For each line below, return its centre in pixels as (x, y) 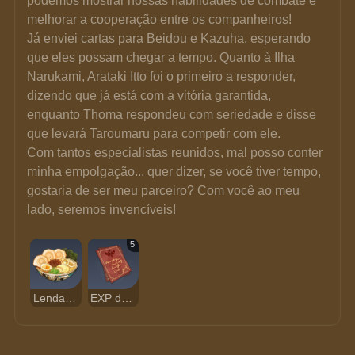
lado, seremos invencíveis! (102, 209)
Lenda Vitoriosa (70, 298)
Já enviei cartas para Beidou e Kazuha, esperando (171, 38)
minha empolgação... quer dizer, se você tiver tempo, (176, 171)
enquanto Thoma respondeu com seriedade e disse (174, 114)
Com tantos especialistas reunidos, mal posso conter (177, 152)
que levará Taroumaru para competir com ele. (154, 133)
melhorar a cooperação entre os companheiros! (160, 19)
